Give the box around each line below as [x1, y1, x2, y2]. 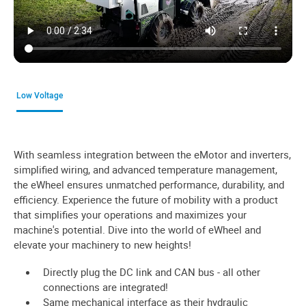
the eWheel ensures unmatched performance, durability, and [14, 177, 284, 191]
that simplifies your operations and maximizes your [14, 207, 247, 221]
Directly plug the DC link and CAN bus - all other [43, 264, 260, 279]
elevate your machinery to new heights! [14, 237, 194, 251]
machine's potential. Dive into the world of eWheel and [14, 222, 261, 236]
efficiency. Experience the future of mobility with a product [14, 192, 278, 206]
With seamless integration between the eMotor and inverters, [14, 147, 291, 161]
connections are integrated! [43, 279, 168, 294]
